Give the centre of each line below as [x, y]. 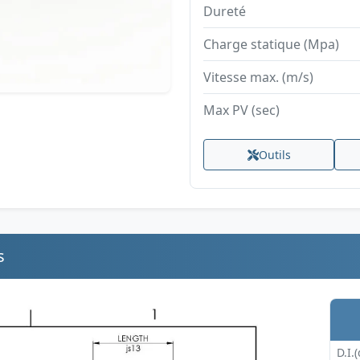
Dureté [225, 11]
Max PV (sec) [241, 110]
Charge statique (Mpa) [271, 44]
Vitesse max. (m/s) [258, 77]
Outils [274, 155]
